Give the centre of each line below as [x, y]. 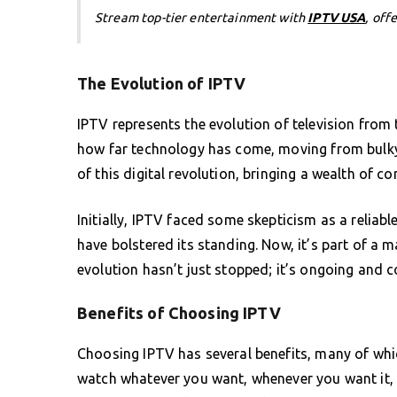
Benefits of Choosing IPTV [179, 312]
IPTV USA [337, 17]
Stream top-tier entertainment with [202, 17]
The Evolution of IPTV [162, 83]
